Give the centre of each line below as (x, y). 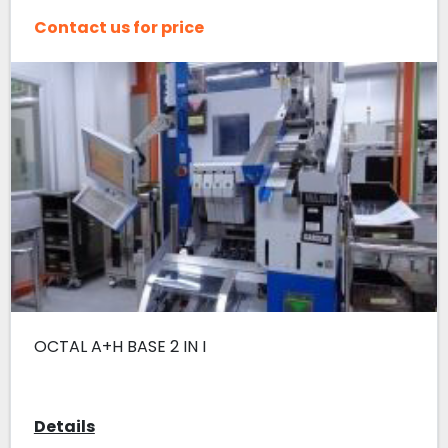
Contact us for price (118, 27)
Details (64, 426)
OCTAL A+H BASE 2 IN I (119, 346)
